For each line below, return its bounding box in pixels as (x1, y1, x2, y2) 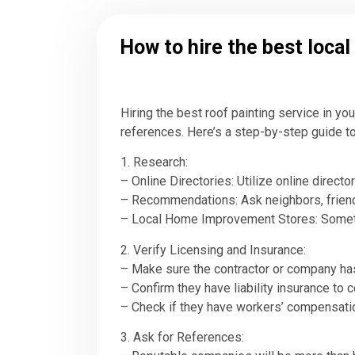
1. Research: (120, 155, 188, 170)
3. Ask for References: (120, 330, 244, 345)
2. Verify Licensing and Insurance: (120, 242, 306, 258)
